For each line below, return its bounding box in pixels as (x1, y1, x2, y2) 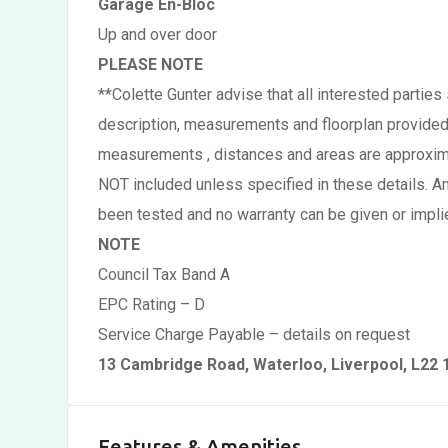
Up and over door (98, 25, 217, 44)
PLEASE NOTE (98, 55, 203, 74)
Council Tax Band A (98, 265, 230, 284)
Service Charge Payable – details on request (98, 325, 410, 344)
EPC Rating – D (98, 295, 205, 314)
